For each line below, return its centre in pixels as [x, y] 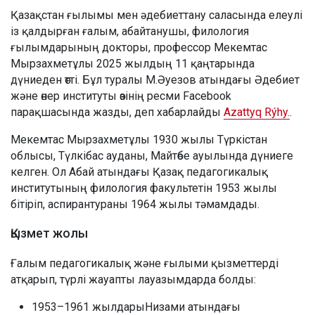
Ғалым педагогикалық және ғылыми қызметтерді [144, 263]
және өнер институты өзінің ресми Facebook [121, 96]
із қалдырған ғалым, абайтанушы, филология [130, 31]
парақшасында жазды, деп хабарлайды [117, 112]
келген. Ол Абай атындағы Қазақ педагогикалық [139, 172]
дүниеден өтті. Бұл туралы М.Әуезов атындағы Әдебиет [155, 79]
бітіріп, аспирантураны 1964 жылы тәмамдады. [135, 204]
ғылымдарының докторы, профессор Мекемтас [139, 47]
